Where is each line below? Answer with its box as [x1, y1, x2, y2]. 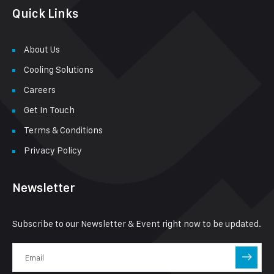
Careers [24, 84, 56, 95]
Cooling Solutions [24, 64, 94, 75]
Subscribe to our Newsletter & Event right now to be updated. [12, 218, 261, 229]
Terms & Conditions [24, 124, 103, 136]
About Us [24, 43, 60, 55]
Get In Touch [24, 104, 75, 116]
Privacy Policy [24, 144, 82, 156]
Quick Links [12, 6, 78, 21]
